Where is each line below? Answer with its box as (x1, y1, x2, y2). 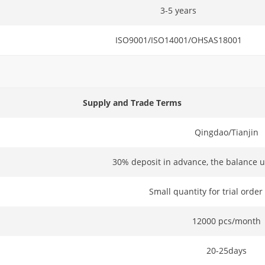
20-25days (206, 244, 247, 256)
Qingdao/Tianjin (195, 126, 259, 138)
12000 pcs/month (192, 215, 261, 227)
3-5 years (160, 4, 197, 16)
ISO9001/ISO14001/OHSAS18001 (115, 34, 242, 46)
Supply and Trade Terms (83, 96, 182, 108)
